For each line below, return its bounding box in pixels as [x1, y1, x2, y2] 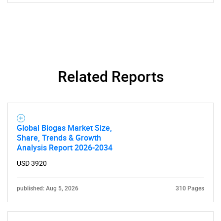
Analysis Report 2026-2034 [17, 142, 112, 153]
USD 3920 [17, 159, 47, 167]
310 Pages [176, 185, 204, 192]
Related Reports [57, 66, 164, 86]
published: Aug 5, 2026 [17, 185, 78, 192]
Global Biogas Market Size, [17, 122, 112, 133]
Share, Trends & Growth [17, 132, 101, 143]
